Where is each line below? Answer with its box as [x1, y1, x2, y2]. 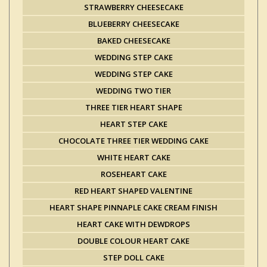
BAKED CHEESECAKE [97, 35, 170, 46]
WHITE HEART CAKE [97, 152, 170, 163]
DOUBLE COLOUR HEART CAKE [77, 235, 190, 246]
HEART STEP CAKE [100, 119, 167, 129]
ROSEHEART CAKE [100, 169, 167, 179]
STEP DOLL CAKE [103, 252, 164, 263]
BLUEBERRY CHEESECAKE [88, 18, 179, 29]
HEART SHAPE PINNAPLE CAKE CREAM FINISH [49, 202, 218, 213]
